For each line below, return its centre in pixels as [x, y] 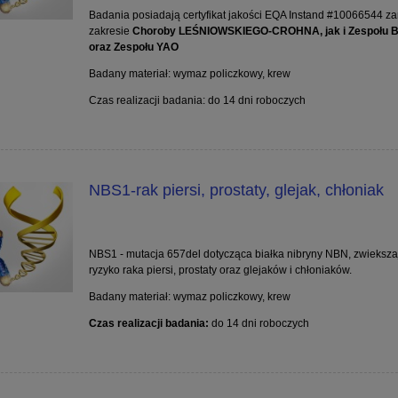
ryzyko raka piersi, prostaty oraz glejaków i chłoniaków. [220, 271]
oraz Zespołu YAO [136, 48]
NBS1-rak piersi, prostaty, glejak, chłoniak [236, 190]
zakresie [110, 32]
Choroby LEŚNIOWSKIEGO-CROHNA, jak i [239, 32]
